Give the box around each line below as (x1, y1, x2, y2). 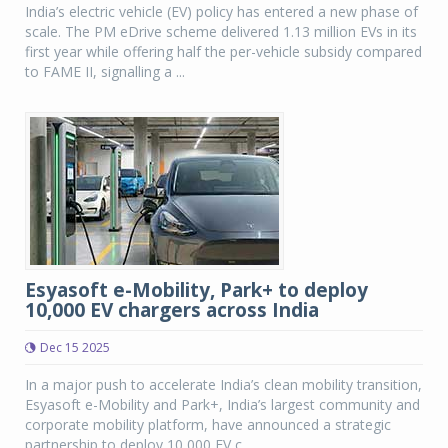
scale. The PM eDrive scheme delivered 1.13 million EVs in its (25, 22, 417, 41)
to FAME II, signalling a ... (25, 62, 185, 81)
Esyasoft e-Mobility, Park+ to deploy (25, 277, 368, 303)
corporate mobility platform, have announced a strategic (25, 415, 391, 434)
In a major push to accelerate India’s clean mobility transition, (25, 375, 422, 394)
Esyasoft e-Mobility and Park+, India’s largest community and (25, 395, 420, 414)
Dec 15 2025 (40, 339, 110, 356)
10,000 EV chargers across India (25, 297, 319, 323)
